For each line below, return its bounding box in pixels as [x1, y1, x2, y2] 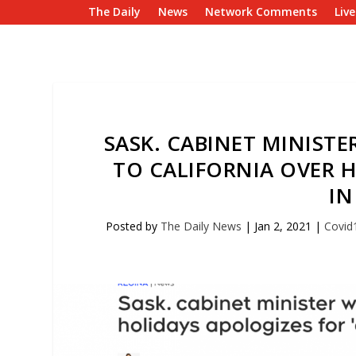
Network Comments [205, 4, 318, 19]
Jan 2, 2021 [254, 219, 312, 234]
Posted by [106, 219, 161, 234]
